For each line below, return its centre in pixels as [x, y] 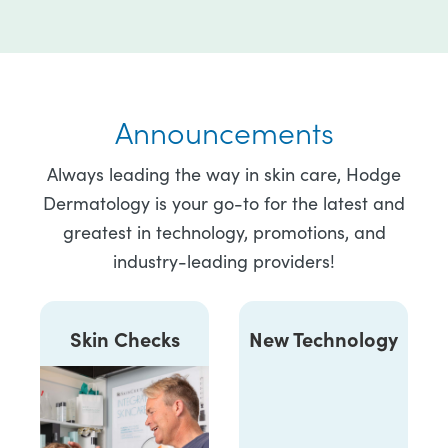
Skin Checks [124, 339]
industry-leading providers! [224, 261]
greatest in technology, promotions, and [224, 232]
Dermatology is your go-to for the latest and [224, 203]
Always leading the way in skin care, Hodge [224, 174]
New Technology [323, 339]
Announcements [224, 131]
